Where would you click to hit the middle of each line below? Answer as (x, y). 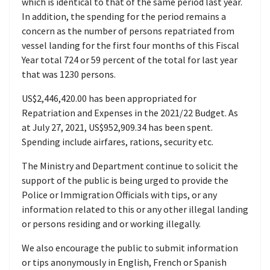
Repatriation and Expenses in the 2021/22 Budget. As (130, 113)
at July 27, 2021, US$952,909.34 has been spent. (117, 127)
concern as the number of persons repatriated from (128, 31)
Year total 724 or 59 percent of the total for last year (130, 60)
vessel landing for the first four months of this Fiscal (130, 45)
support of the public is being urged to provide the (125, 180)
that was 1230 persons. (69, 74)
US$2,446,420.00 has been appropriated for (109, 98)
